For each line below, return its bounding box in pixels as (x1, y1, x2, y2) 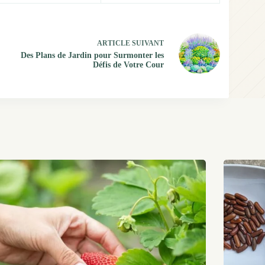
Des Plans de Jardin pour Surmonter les (20, 51, 164, 60)
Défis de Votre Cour (92, 60, 164, 70)
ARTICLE (96, 39, 130, 48)
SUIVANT (130, 39, 164, 48)
